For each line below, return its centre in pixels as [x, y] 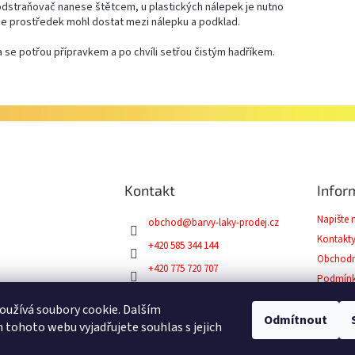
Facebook [170, 291]
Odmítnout [296, 320]
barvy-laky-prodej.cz [235, 222]
